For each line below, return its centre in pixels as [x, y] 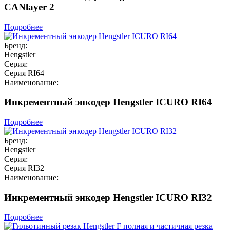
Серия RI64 [24, 73]
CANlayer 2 [29, 7]
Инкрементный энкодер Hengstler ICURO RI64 [108, 102]
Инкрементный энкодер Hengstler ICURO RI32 [108, 197]
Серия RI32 [24, 168]
